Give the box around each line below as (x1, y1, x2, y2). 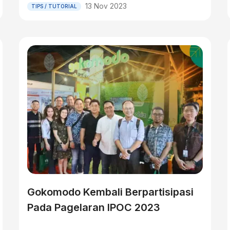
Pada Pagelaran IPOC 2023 (27, 201, 161, 214)
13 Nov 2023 (85, 2, 127, 10)
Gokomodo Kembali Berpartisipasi (27, 186, 194, 198)
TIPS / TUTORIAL (31, 3, 78, 9)
